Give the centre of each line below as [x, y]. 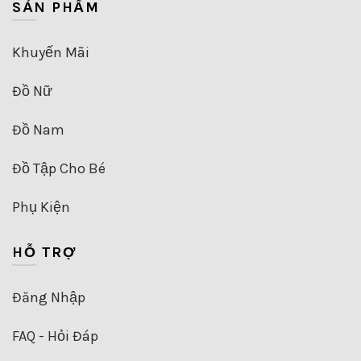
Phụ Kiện [41, 207]
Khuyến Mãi [51, 52]
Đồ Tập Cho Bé [59, 168]
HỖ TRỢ [44, 252]
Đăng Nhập [49, 297]
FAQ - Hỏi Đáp [55, 336]
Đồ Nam [38, 129]
